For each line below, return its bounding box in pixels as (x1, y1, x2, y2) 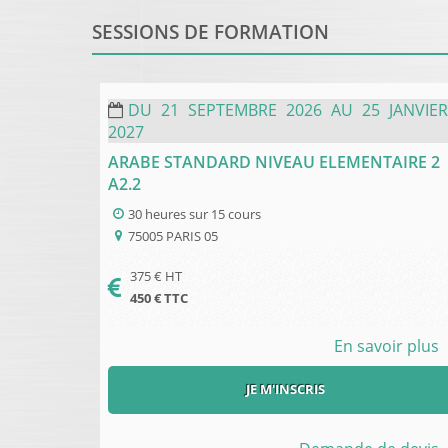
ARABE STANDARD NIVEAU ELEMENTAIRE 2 (108, 150, 440, 173)
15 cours (211, 204, 261, 223)
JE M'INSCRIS (246, 380, 325, 399)
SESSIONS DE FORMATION (92, 17, 329, 45)
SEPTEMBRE (188, 98, 281, 121)
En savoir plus (334, 334, 439, 357)
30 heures (128, 204, 186, 223)
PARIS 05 (166, 226, 218, 245)
